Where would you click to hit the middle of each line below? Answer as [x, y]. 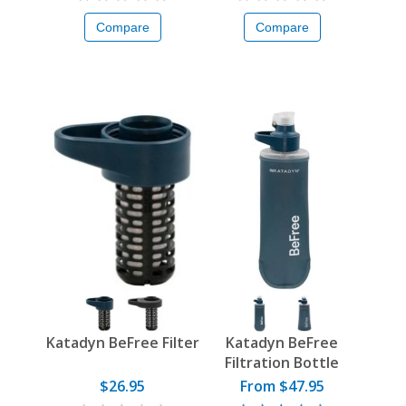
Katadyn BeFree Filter [122, 343]
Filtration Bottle [282, 363]
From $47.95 [282, 387]
